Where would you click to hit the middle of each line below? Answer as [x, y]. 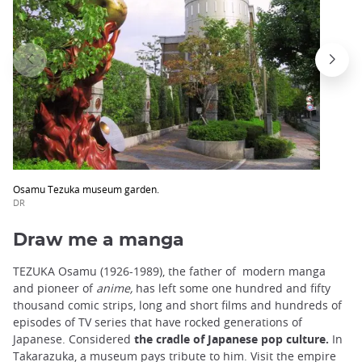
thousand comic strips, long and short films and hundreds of [177, 305]
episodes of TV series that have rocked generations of [158, 322]
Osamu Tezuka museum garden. [86, 189]
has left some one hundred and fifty [232, 288]
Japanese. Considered [74, 339]
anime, [114, 288]
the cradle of [169, 339]
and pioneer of [55, 288]
